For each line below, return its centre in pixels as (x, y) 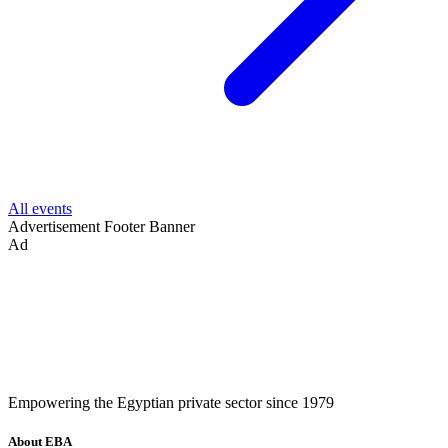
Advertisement (54, 227)
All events (40, 209)
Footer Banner (149, 227)
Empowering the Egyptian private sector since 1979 (171, 403)
